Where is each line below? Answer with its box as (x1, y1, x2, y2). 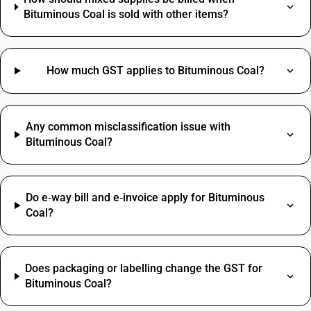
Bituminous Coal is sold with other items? (23, 8, 228, 21)
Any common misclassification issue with (25, 120, 230, 133)
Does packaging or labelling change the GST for (24, 262, 262, 275)
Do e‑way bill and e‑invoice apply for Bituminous (26, 191, 265, 204)
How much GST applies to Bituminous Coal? (46, 64, 264, 77)
